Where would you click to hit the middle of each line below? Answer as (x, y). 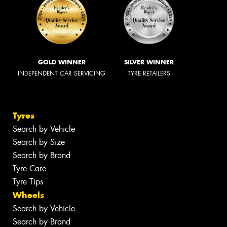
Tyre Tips (28, 181)
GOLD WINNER (62, 62)
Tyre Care (29, 168)
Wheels (28, 195)
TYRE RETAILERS (149, 73)
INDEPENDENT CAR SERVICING (62, 73)
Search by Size (39, 142)
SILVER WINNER (149, 62)
